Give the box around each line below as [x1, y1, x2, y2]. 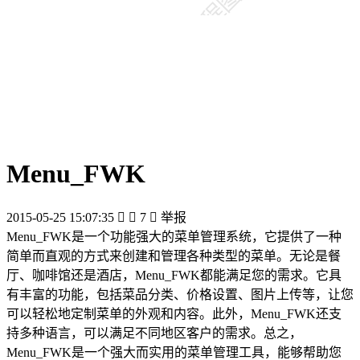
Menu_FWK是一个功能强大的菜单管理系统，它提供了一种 [6, 229, 342, 243]
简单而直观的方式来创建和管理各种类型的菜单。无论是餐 [6, 248, 341, 263]
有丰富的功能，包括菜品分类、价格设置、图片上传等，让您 [6, 287, 354, 301]
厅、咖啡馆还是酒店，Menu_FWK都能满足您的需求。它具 [6, 268, 342, 282]
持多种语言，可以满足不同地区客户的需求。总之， [6, 325, 302, 340]
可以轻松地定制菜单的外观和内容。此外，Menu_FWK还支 [6, 306, 342, 321]
